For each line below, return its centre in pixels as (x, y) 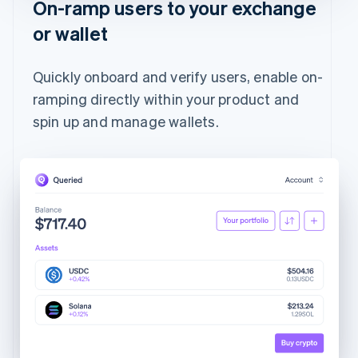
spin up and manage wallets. (125, 121)
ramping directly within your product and (166, 98)
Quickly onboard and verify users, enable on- (178, 76)
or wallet (70, 33)
